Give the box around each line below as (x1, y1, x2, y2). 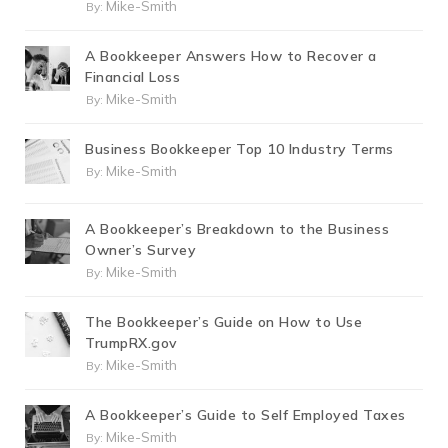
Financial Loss (85, 68, 180, 86)
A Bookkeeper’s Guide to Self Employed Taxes (85, 406, 406, 424)
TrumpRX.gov (85, 334, 178, 352)
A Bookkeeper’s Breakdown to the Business (85, 220, 389, 238)
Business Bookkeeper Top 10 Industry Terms (85, 140, 394, 158)
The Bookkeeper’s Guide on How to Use (85, 313, 362, 331)
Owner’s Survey (85, 241, 196, 259)
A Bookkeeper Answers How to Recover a (85, 47, 377, 65)
